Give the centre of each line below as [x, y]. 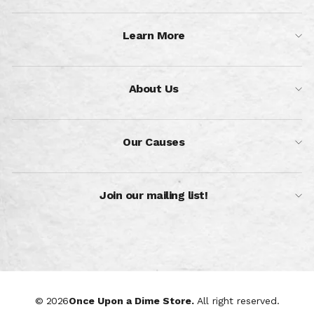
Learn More [153, 35]
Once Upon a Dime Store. [132, 300]
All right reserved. [238, 300]
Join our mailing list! [153, 195]
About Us [153, 88]
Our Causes [153, 142]
